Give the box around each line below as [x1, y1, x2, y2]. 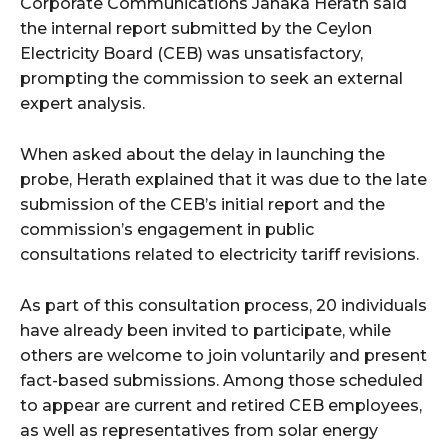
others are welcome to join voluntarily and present [20, 346, 427, 366]
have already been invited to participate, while [20, 321, 391, 341]
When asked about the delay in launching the [20, 145, 385, 165]
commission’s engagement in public [20, 220, 314, 240]
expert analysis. [20, 94, 145, 114]
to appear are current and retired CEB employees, [20, 396, 422, 416]
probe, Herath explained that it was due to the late [20, 170, 427, 190]
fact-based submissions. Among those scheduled [20, 371, 423, 391]
